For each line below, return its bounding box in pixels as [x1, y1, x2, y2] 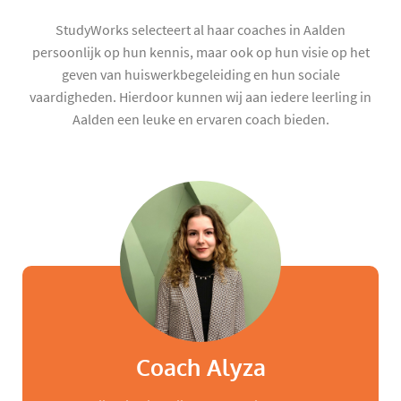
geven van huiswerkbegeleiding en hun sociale [61, 65, 340, 84]
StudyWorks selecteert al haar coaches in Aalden [55, 21, 346, 39]
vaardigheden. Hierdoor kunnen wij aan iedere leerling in [30, 88, 371, 107]
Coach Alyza [135, 353, 266, 383]
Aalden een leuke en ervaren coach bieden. [72, 110, 329, 129]
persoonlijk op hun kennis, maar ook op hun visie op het [31, 43, 370, 62]
